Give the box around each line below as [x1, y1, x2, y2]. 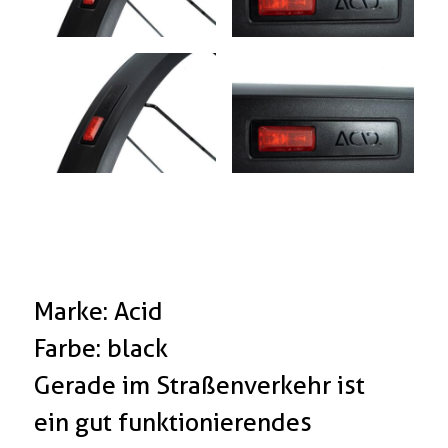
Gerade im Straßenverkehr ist [34, 370, 366, 401]
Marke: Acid [34, 296, 164, 327]
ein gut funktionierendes [34, 407, 313, 438]
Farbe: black [34, 333, 169, 364]
